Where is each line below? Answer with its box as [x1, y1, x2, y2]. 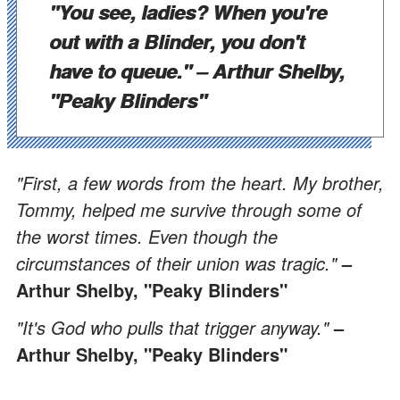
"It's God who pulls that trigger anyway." [16, 313, 334, 340]
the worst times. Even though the [16, 222, 278, 249]
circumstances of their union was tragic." [16, 249, 342, 276]
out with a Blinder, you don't [49, 26, 304, 55]
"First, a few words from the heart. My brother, [16, 169, 384, 196]
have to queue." [49, 55, 196, 85]
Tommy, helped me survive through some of [16, 196, 362, 222]
